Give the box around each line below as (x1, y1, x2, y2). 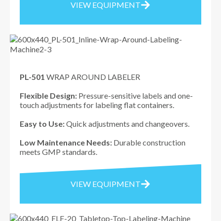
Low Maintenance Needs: (20, 137, 112, 147)
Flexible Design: (20, 90, 77, 100)
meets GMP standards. (20, 147, 97, 156)
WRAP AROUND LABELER (45, 72, 140, 81)
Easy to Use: (20, 118, 65, 128)
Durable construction (112, 137, 185, 147)
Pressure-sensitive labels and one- (77, 90, 193, 100)
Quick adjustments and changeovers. (65, 118, 189, 128)
